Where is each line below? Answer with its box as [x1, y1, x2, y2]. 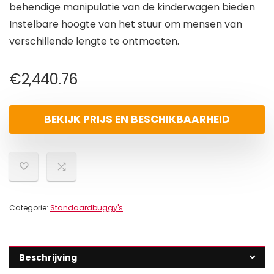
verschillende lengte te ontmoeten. [9, 34, 179, 49]
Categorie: [9, 202, 50, 213]
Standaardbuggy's [50, 202, 123, 213]
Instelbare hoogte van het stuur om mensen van [9, 17, 242, 32]
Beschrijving [19, 251, 77, 264]
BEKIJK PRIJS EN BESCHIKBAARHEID [44, 112, 230, 127]
